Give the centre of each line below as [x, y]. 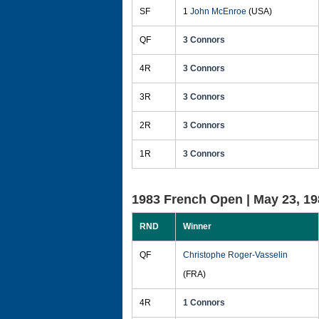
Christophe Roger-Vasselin [235, 255]
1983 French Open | [193, 199]
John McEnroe [218, 11]
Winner [197, 226]
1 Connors [204, 303]
